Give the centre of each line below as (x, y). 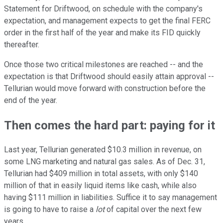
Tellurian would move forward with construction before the (105, 88)
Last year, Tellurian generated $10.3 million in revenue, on (103, 150)
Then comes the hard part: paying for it (110, 125)
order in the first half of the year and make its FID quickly (102, 32)
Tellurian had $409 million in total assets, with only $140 (101, 174)
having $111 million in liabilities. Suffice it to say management (111, 198)
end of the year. (32, 100)
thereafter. (23, 44)
